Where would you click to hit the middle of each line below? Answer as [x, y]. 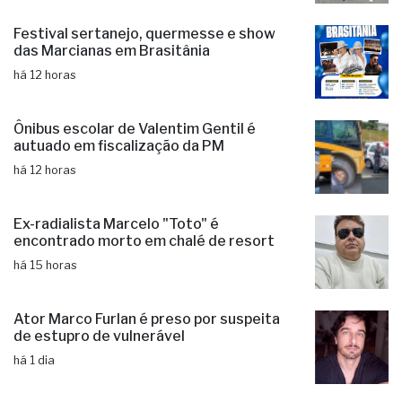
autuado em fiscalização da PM [119, 170]
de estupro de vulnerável [99, 361]
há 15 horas [45, 290]
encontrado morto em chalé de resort [144, 266]
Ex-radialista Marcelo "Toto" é [116, 249]
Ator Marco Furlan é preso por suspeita [147, 344]
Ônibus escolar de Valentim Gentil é [135, 153]
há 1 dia [34, 385]
